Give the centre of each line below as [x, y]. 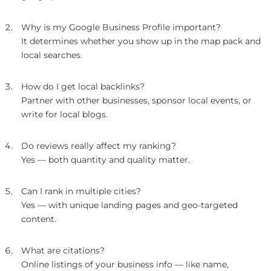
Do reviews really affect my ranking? [99, 145]
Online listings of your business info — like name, [125, 264]
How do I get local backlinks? [83, 86]
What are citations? [63, 250]
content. [39, 219]
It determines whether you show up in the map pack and [141, 41]
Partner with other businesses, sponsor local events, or [136, 100]
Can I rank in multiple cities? [81, 191]
